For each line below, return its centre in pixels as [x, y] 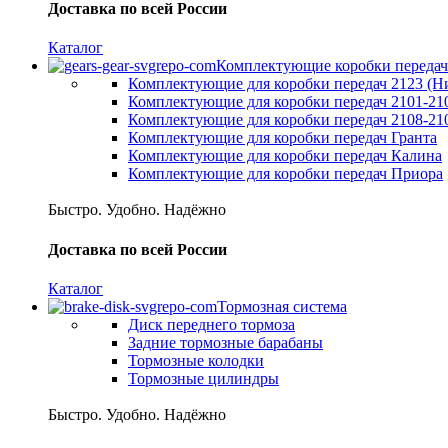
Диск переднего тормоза [211, 324]
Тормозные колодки [196, 360]
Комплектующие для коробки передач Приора [285, 174]
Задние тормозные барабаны [225, 342]
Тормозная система [282, 306]
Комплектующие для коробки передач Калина [285, 156]
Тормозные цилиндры [203, 378]
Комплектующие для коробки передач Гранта [282, 138]
